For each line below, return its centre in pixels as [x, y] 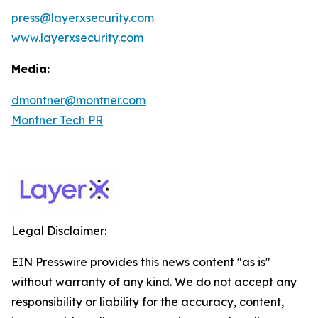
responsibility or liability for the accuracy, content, [148, 302]
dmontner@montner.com [78, 100]
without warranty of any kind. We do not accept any [154, 282]
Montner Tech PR [57, 120]
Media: [31, 69]
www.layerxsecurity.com [77, 38]
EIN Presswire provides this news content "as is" [141, 262]
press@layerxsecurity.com [83, 18]
